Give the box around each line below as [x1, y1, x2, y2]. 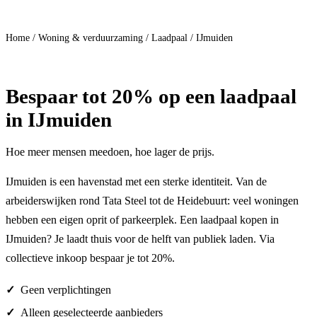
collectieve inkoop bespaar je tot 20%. [6, 252, 175, 265]
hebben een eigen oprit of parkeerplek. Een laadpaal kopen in [6, 214, 279, 226]
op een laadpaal [154, 85, 296, 108]
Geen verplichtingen [21, 284, 111, 296]
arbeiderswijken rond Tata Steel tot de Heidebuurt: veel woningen [6, 195, 299, 207]
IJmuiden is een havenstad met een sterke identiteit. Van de [6, 175, 267, 188]
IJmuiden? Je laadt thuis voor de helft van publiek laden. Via [6, 233, 275, 246]
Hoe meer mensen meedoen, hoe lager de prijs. [6, 146, 214, 158]
